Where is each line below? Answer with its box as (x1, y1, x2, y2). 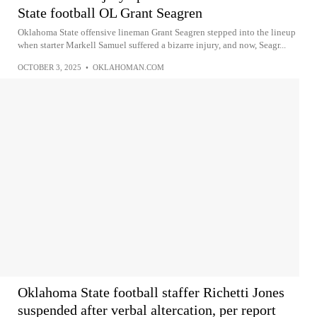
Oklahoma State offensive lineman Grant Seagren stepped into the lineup (18, 26, 296, 38)
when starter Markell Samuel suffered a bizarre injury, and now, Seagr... (18, 39, 286, 50)
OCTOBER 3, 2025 (18, 62, 81, 71)
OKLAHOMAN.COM (93, 62, 164, 71)
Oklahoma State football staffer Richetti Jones (18, 284, 284, 300)
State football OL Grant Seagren (18, 4, 202, 21)
